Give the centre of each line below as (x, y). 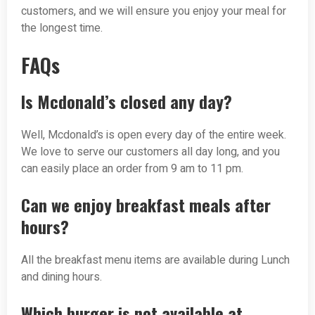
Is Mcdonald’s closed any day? (127, 102)
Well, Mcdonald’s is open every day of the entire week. (154, 135)
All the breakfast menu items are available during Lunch (155, 261)
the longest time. (62, 28)
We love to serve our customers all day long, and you (150, 152)
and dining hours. (62, 277)
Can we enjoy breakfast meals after (146, 205)
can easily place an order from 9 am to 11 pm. (132, 169)
